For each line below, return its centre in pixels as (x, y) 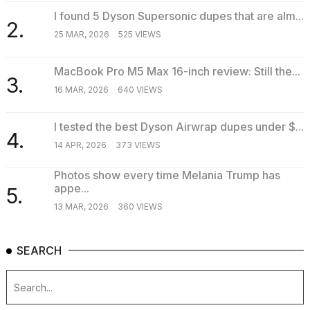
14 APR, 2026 (80, 145)
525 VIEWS (139, 34)
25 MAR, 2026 (81, 34)
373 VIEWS (138, 145)
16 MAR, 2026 (81, 89)
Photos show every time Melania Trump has (167, 175)
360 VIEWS (140, 207)
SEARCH (39, 251)
